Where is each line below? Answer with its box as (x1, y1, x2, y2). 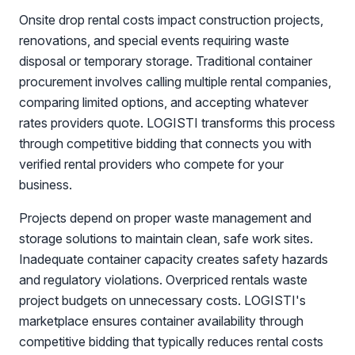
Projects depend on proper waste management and (19, 210, 311, 226)
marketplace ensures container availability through (19, 313, 303, 329)
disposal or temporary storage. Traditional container (19, 53, 312, 69)
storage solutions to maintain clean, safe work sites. (19, 231, 313, 246)
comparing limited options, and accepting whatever (19, 94, 308, 110)
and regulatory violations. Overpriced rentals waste (19, 272, 307, 288)
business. (19, 177, 72, 193)
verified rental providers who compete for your (19, 156, 284, 172)
